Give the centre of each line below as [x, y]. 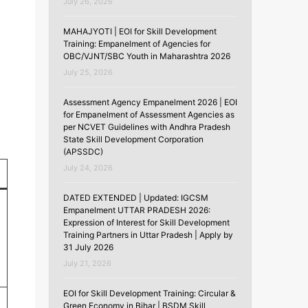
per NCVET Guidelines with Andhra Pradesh [147, 126]
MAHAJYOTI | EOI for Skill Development [140, 31]
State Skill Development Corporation [133, 139]
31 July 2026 [88, 247]
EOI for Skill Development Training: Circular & [150, 293]
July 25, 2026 [88, 72]
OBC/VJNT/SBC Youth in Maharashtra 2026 [147, 56]
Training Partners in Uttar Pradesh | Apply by [148, 234]
